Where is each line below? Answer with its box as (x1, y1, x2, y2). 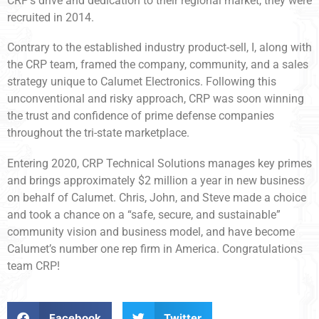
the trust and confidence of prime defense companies (7, 109, 274, 123)
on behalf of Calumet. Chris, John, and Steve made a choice (7, 190, 306, 204)
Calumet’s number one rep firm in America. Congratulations (7, 241, 303, 256)
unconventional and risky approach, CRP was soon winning (7, 92, 304, 106)
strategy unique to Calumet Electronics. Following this (7, 75, 276, 89)
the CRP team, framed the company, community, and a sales (7, 58, 308, 72)
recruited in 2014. (7, 10, 94, 24)
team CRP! (7, 258, 60, 273)
